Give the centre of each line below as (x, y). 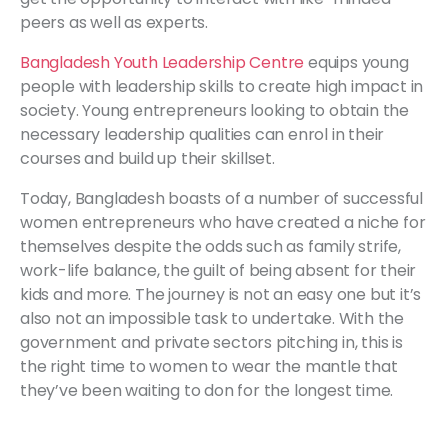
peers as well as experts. (114, 22)
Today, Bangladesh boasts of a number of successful (221, 198)
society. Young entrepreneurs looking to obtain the (214, 110)
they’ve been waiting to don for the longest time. (208, 390)
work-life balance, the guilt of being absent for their (218, 270)
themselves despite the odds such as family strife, (210, 246)
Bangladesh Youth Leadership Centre (162, 62)
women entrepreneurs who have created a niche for (223, 222)
